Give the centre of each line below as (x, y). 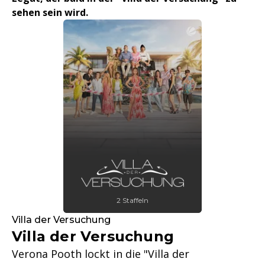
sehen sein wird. (50, 12)
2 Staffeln (132, 200)
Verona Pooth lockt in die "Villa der (101, 254)
